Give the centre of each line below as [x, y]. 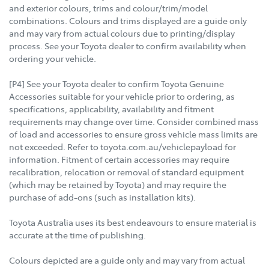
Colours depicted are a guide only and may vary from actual [127, 260]
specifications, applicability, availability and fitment [111, 108]
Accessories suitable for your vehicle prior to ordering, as [122, 96]
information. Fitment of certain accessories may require [119, 159]
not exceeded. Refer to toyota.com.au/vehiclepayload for [122, 146]
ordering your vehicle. [53, 58]
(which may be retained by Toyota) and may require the [118, 184]
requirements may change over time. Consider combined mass [134, 121]
